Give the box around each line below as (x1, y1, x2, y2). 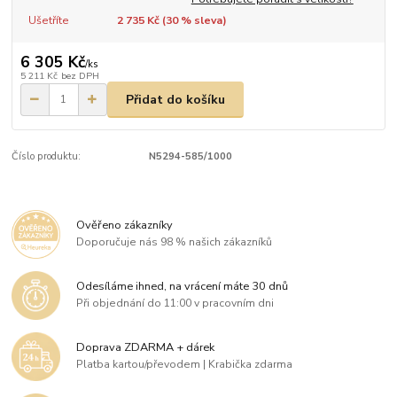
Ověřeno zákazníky (76, 216, 174, 233)
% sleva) (177, 12, 227, 27)
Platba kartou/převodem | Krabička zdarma (76, 357, 293, 372)
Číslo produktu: (12, 150, 82, 164)
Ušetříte (27, 12, 69, 27)
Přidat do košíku (126, 90, 225, 108)
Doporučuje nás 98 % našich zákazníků (76, 235, 273, 250)
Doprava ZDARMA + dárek (76, 339, 215, 355)
